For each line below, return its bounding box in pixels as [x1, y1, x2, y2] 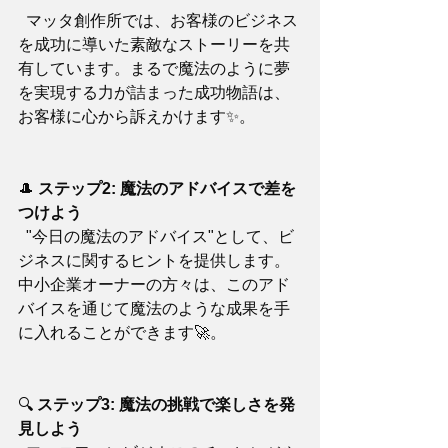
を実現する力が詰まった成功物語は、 [18, 84, 290, 101]
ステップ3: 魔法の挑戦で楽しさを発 [37, 396, 295, 413]
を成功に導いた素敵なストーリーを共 [18, 36, 290, 53]
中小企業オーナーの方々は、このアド [18, 276, 290, 293]
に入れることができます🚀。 [18, 324, 226, 341]
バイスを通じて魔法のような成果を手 [18, 300, 290, 317]
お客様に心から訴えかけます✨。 [18, 108, 255, 125]
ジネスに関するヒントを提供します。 [18, 252, 290, 269]
